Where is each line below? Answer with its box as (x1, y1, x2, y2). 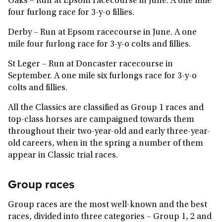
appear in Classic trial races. (8, 151, 118, 160)
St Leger (8, 60, 40, 69)
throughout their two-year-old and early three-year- (8, 127, 210, 136)
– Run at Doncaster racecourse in (42, 60, 173, 69)
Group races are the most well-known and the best (8, 201, 207, 210)
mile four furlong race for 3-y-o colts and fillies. (8, 40, 191, 49)
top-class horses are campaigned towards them (8, 115, 194, 124)
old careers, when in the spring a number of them (8, 139, 203, 148)
